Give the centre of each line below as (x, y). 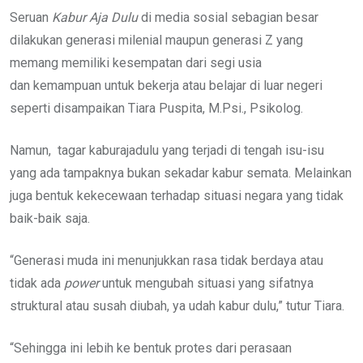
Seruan (31, 18)
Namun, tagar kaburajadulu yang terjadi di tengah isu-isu (167, 151)
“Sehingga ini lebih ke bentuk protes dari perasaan (151, 348)
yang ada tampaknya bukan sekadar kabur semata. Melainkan (181, 173)
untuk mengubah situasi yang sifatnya (206, 284)
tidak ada (37, 284)
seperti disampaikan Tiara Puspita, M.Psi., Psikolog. (156, 109)
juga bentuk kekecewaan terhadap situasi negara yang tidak (177, 196)
